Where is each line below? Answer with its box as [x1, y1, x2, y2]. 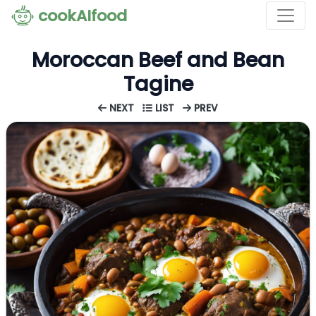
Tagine [123, 70, 193, 98]
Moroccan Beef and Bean [32, 46, 284, 74]
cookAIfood [38, 5, 127, 27]
